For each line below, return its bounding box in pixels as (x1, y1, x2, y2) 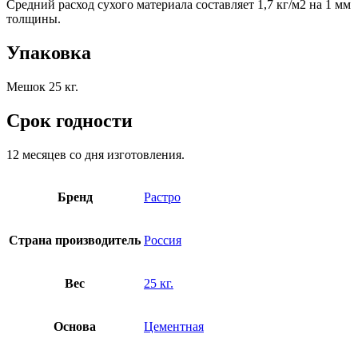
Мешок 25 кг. (6, 80, 78, 94)
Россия (144, 233, 181, 248)
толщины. (6, 12, 61, 26)
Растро (144, 190, 181, 205)
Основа (54, 320, 96, 334)
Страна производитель (9, 233, 141, 248)
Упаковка (6, 42, 91, 64)
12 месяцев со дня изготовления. (6, 148, 185, 162)
